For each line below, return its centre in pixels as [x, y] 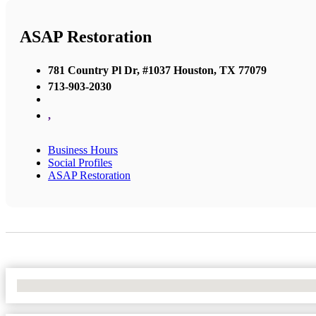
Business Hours [83, 150]
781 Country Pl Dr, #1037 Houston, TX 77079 [157, 70]
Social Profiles [80, 162]
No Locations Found [63, 285]
